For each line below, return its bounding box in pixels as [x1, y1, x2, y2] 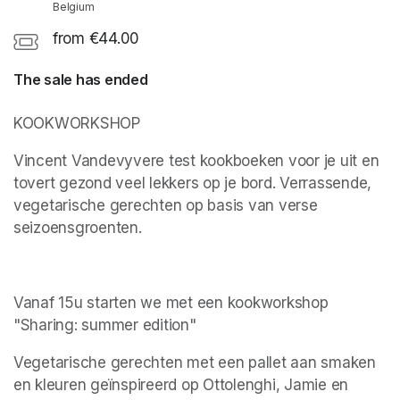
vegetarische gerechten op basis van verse [13, 196, 318, 214]
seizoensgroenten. [13, 218, 142, 237]
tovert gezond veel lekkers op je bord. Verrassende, [13, 173, 371, 192]
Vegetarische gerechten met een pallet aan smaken [13, 353, 376, 371]
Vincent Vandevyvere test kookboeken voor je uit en [13, 151, 379, 170]
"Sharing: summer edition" [13, 315, 196, 334]
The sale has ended [13, 70, 148, 88]
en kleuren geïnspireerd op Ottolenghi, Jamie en [13, 375, 349, 394]
